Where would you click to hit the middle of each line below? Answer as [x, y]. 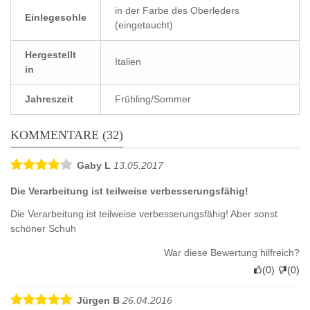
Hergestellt [51, 54]
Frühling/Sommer [153, 99]
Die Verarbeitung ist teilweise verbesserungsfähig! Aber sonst [144, 213]
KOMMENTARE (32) [67, 135]
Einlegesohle [56, 17]
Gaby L [94, 165]
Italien [128, 61]
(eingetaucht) [144, 25]
